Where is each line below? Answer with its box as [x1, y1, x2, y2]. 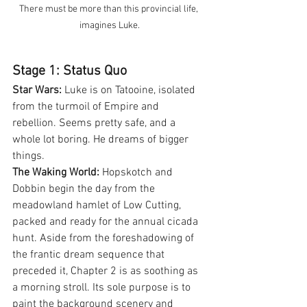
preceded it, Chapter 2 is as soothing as [12, 264, 201, 278]
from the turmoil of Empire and [12, 99, 162, 114]
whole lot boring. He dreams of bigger [12, 132, 191, 147]
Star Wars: [12, 83, 62, 97]
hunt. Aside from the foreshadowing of [12, 231, 197, 245]
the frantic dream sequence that [12, 247, 167, 262]
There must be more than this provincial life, [19, 3, 200, 15]
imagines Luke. [79, 19, 140, 32]
